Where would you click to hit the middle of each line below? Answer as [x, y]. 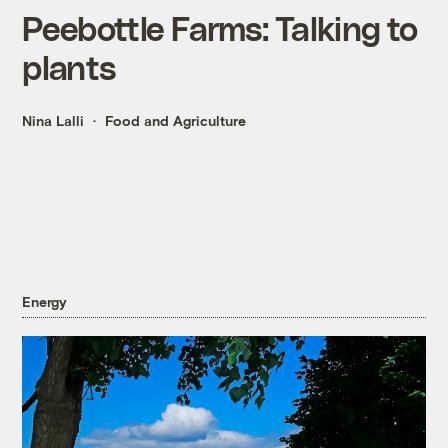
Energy [44, 302]
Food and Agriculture [176, 121]
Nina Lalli [53, 121]
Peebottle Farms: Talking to [220, 28]
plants [69, 67]
